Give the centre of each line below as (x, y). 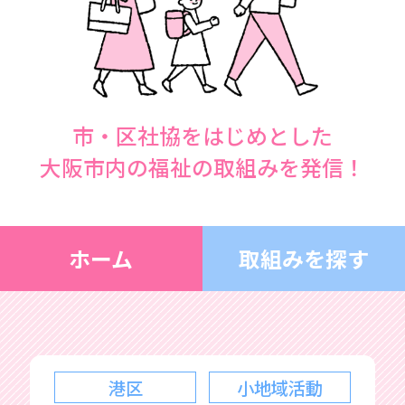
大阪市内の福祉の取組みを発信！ (202, 167)
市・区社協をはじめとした (202, 136)
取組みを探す (304, 259)
